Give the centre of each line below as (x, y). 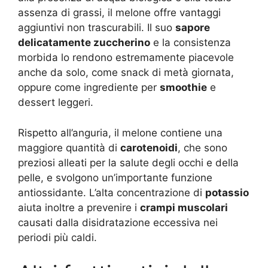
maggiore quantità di (69, 147)
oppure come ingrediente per (89, 88)
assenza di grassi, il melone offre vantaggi (119, 13)
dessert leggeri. (56, 103)
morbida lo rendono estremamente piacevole (126, 58)
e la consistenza (191, 43)
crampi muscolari (184, 207)
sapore (193, 28)
